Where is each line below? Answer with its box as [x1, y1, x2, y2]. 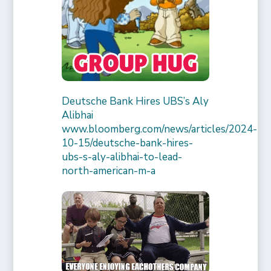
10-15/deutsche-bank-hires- [62, 136, 194, 151]
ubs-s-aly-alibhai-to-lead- [62, 150, 183, 165]
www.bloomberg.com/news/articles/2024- [62, 122, 258, 137]
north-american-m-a [62, 164, 156, 178]
